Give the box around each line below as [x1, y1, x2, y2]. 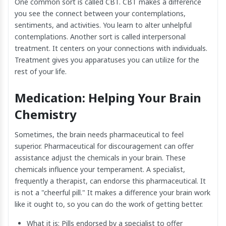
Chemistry [15, 106, 77, 123]
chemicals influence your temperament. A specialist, [15, 164, 185, 175]
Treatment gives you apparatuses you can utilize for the [15, 55, 199, 65]
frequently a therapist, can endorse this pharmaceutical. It [15, 176, 206, 186]
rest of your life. [15, 67, 67, 77]
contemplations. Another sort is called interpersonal [15, 32, 186, 42]
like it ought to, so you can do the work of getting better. [15, 199, 203, 209]
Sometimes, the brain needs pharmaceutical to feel [15, 130, 184, 140]
